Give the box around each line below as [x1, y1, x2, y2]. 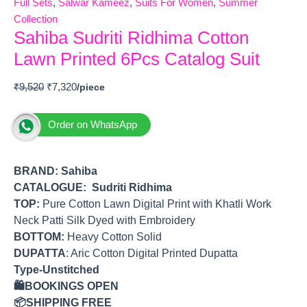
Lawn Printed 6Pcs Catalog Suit [14, 49, 260, 70]
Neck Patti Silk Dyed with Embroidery [14, 214, 195, 226]
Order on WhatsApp [48, 119, 137, 130]
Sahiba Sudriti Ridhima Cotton [14, 27, 249, 49]
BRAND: [14, 164, 58, 177]
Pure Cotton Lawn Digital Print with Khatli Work [40, 197, 271, 210]
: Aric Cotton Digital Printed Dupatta [66, 247, 238, 259]
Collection [14, 14, 58, 25]
